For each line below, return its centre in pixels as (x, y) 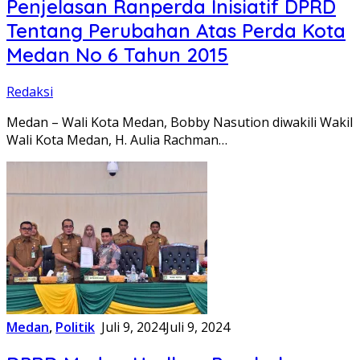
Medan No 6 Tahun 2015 (117, 54)
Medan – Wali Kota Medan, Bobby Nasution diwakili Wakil (180, 122)
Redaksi (30, 91)
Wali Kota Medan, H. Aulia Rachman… (117, 139)
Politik (75, 327)
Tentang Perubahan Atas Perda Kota (176, 30)
